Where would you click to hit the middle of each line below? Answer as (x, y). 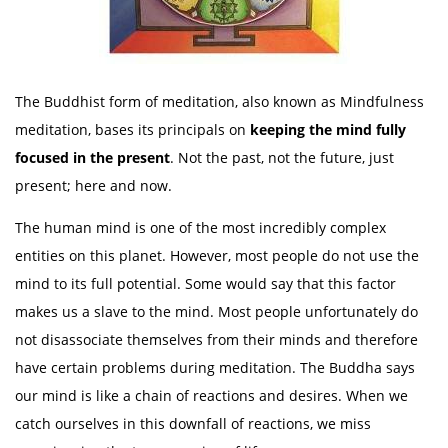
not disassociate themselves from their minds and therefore (216, 339)
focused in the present (92, 157)
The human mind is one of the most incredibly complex (200, 227)
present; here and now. (93, 185)
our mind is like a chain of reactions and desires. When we (211, 395)
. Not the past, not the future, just (282, 157)
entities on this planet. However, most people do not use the (217, 255)
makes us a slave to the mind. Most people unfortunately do (216, 311)
